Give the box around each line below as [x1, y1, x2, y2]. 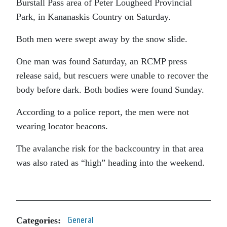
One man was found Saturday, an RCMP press [16, 56, 187, 67]
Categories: [16, 215, 61, 225]
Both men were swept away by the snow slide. [16, 34, 187, 45]
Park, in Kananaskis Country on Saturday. [16, 12, 171, 22]
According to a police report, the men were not [16, 107, 189, 118]
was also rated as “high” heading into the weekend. [16, 158, 205, 168]
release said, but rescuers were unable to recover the [16, 70, 208, 81]
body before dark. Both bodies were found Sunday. [16, 85, 204, 95]
